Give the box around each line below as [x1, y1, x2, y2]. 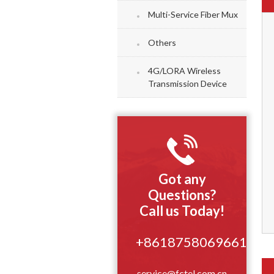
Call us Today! [139, 202, 225, 219]
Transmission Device [148, 78, 227, 89]
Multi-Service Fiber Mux [148, 9, 238, 20]
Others [148, 37, 176, 48]
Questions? [148, 187, 217, 203]
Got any [158, 171, 206, 187]
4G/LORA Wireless [148, 65, 221, 76]
